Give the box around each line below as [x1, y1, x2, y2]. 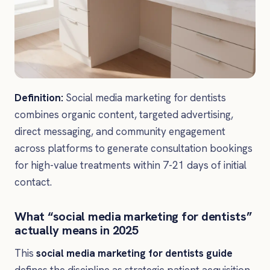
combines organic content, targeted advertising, [14, 107, 233, 121]
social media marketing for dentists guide [36, 246, 233, 260]
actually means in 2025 [14, 222, 139, 238]
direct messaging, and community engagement [14, 124, 225, 138]
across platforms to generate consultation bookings [14, 141, 253, 155]
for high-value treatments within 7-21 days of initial [14, 158, 246, 172]
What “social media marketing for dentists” [14, 208, 252, 224]
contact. [14, 175, 52, 189]
